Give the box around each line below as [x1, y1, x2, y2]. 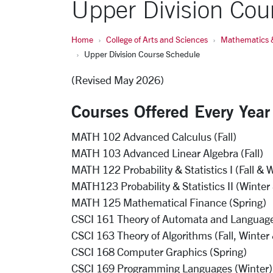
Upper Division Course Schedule [84, 49, 200, 59]
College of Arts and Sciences [106, 34, 208, 44]
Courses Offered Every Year [71, 101, 270, 121]
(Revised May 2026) [71, 74, 164, 86]
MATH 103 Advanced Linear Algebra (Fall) [71, 147, 263, 159]
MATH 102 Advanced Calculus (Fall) [71, 130, 236, 143]
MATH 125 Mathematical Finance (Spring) [71, 196, 269, 208]
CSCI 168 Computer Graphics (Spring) [71, 246, 247, 258]
